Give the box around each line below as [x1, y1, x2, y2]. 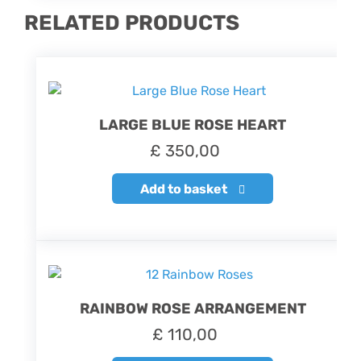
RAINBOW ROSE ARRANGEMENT [79, 299, 306, 317]
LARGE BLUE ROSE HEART [99, 115, 286, 134]
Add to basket [140, 180, 227, 197]
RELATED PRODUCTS [24, 10, 239, 35]
